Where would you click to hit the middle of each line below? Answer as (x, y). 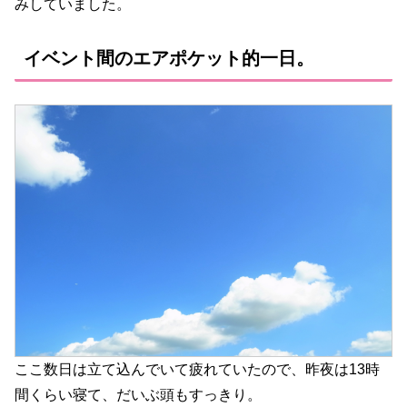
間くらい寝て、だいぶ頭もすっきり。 (138, 394)
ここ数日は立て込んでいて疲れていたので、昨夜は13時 (197, 369)
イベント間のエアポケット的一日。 (169, 58)
